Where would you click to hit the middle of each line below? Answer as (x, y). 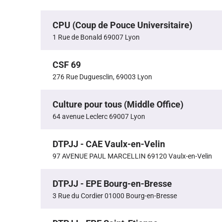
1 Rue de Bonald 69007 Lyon (96, 37)
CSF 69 (67, 65)
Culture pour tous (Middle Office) (118, 105)
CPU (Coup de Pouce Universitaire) (122, 25)
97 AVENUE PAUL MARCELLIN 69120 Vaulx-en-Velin (132, 156)
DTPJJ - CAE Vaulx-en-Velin (109, 144)
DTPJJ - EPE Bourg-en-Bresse (112, 184)
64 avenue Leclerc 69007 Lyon (99, 117)
